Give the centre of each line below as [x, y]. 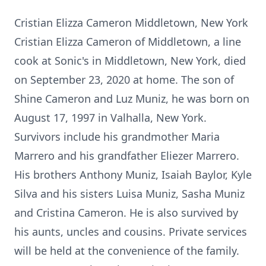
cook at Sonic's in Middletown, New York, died [130, 61]
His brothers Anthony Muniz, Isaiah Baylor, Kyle [133, 175]
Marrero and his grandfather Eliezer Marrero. [127, 156]
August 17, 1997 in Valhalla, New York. [110, 118]
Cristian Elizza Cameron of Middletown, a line [128, 42]
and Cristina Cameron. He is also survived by [126, 213]
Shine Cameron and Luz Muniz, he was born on [132, 99]
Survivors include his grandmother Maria [117, 137]
